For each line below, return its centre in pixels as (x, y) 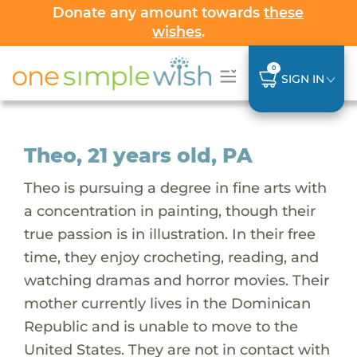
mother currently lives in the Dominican (167, 303)
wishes (177, 31)
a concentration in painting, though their (169, 210)
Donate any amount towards (159, 12)
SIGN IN (302, 78)
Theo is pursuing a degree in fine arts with (175, 187)
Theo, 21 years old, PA (138, 155)
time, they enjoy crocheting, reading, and (171, 257)
